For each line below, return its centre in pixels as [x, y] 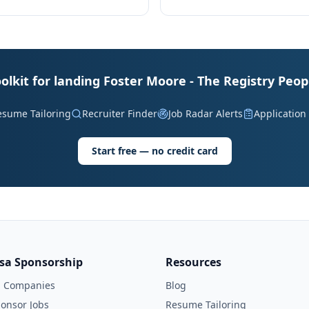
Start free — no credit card [154, 151]
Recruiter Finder [119, 113]
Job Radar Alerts [205, 113]
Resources [193, 262]
